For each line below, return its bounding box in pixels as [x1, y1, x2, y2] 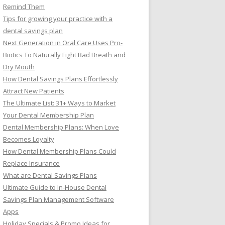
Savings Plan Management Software [3, 195, 114, 204]
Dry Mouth [3, 62, 35, 71]
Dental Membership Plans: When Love [3, 123, 119, 132]
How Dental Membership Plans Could [3, 147, 116, 156]
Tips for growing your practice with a [3, 14, 113, 23]
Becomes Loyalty [3, 135, 54, 144]
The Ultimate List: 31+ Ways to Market [3, 98, 116, 107]
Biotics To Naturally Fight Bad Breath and [3, 50, 126, 59]
